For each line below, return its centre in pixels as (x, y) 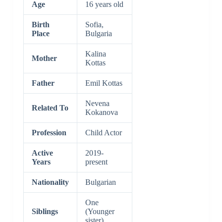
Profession (49, 133)
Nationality (50, 182)
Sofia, (94, 25)
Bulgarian (100, 182)
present (96, 162)
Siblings (45, 212)
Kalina (95, 54)
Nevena (97, 104)
